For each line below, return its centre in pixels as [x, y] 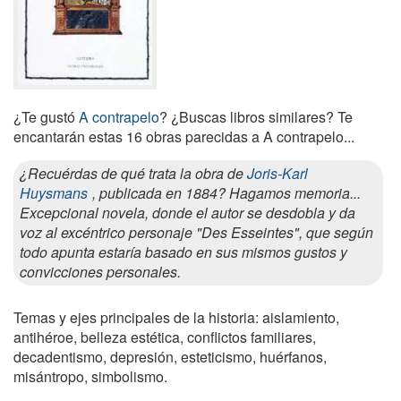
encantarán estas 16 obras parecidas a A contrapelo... [184, 136]
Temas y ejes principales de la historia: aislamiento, [176, 317]
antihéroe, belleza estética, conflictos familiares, [165, 337]
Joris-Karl [277, 173]
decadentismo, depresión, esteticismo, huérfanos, [170, 356]
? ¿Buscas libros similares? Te [256, 116]
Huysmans [54, 192]
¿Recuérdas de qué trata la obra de [133, 173]
